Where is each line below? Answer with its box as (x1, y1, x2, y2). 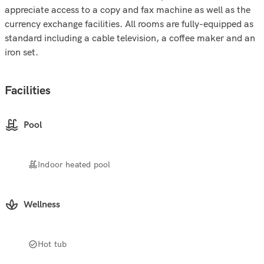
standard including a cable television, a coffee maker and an (5, 32, 255, 44)
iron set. (5, 46, 38, 58)
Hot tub (38, 238, 67, 249)
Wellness (24, 199, 60, 210)
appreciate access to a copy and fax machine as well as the (5, 4, 250, 15)
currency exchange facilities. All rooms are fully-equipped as (5, 18, 253, 29)
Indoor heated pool (38, 159, 111, 170)
